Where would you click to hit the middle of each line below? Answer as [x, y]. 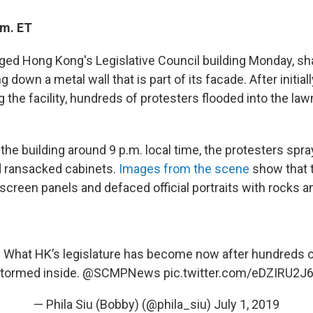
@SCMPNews [121, 272]
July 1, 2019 [247, 304]
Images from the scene [184, 168]
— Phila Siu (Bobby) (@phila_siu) [124, 304]
